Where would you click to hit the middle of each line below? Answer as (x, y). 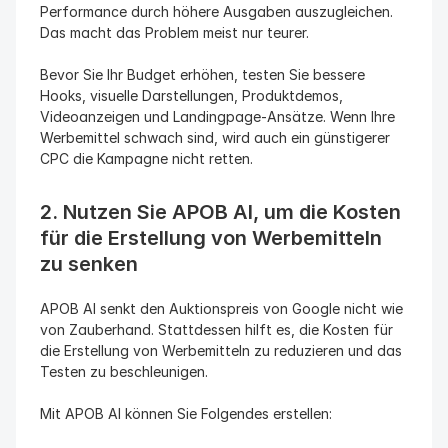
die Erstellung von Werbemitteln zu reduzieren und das (221, 350)
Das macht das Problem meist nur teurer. (174, 32)
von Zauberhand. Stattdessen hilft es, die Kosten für (216, 329)
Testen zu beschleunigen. (124, 371)
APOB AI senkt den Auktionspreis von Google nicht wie (221, 308)
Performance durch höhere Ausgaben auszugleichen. (216, 11)
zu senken (89, 264)
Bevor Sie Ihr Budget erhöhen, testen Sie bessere (202, 74)
